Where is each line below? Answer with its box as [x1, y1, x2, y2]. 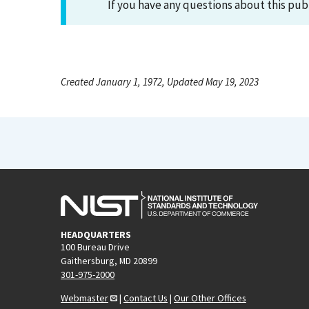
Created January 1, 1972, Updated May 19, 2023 [61, 75, 259, 88]
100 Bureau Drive [61, 240, 130, 253]
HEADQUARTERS [61, 228, 131, 241]
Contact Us [123, 291, 168, 304]
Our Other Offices [174, 291, 246, 304]
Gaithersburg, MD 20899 [61, 254, 157, 267]
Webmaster [61, 291, 108, 304]
